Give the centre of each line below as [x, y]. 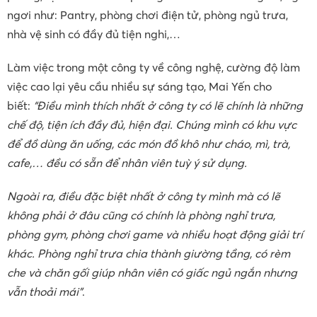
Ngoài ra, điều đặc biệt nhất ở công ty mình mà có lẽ [144, 196]
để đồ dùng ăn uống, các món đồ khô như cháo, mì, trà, [149, 144]
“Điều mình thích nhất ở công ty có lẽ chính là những [168, 106]
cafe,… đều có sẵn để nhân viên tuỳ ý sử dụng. [127, 163]
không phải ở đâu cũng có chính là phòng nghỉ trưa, [141, 215]
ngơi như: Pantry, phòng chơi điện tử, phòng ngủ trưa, [148, 15]
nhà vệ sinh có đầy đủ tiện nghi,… [94, 34]
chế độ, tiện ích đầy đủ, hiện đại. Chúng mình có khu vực [152, 125]
